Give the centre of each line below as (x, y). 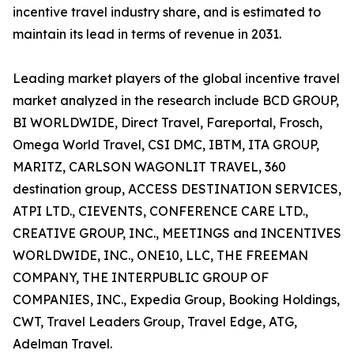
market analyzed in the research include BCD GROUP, (176, 101)
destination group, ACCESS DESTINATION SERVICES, (177, 189)
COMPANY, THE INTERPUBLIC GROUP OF (141, 278)
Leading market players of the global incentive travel (176, 79)
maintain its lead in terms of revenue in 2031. (147, 34)
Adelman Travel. (62, 344)
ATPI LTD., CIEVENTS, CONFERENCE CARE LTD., (160, 211)
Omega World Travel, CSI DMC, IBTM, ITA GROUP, (166, 145)
